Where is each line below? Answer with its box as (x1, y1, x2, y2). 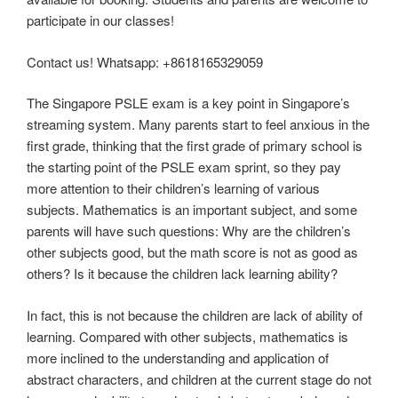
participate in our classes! (27, 11, 174, 30)
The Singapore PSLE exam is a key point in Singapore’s (27, 93, 350, 113)
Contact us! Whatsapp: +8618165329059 (27, 52, 263, 71)
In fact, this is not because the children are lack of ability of (27, 305, 362, 324)
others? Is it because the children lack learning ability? (27, 264, 338, 283)
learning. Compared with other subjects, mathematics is (27, 326, 348, 346)
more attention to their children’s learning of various (27, 179, 320, 198)
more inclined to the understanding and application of (27, 347, 329, 367)
